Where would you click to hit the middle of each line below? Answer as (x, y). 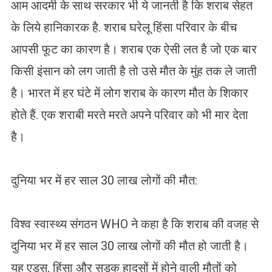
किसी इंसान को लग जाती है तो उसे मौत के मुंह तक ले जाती (134, 71)
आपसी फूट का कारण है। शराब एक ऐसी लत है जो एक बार (134, 49)
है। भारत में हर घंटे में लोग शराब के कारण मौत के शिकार (129, 93)
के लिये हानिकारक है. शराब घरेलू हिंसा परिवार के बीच (124, 28)
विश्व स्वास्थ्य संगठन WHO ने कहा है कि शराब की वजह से (134, 224)
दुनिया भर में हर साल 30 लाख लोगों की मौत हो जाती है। (129, 246)
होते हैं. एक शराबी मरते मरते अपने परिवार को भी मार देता (129, 115)
